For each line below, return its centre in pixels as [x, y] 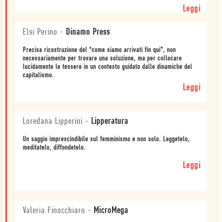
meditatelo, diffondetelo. [54, 148]
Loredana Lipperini [53, 121]
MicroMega [111, 211]
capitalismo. [38, 75]
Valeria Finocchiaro [54, 211]
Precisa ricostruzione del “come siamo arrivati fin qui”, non [99, 50]
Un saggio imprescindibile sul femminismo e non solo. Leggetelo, [106, 139]
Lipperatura [110, 121]
